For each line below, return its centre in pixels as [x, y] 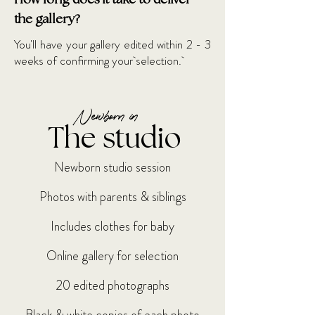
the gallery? [49, 20]
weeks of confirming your [75, 60]
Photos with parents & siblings [112, 197]
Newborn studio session [112, 167]
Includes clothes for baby [112, 226]
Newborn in [109, 117]
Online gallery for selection [112, 256]
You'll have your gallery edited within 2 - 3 [112, 44]
